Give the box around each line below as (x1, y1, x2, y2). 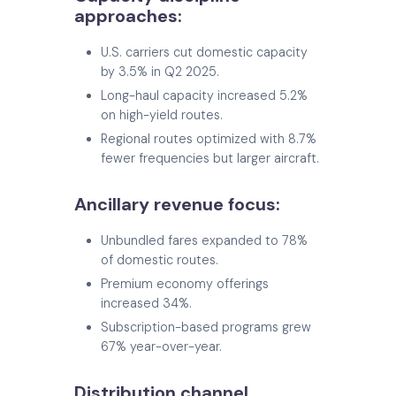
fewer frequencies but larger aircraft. (101, 149, 319, 166)
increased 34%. (101, 294, 192, 311)
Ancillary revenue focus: (74, 192, 280, 216)
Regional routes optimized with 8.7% (101, 130, 316, 147)
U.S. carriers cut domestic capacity (101, 43, 308, 60)
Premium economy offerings (101, 275, 269, 292)
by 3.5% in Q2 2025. (101, 63, 219, 80)
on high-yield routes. (101, 106, 223, 123)
